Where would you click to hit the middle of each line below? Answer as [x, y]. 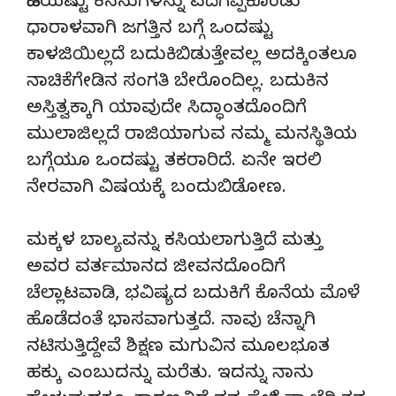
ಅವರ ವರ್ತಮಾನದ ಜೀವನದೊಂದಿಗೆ [156, 269]
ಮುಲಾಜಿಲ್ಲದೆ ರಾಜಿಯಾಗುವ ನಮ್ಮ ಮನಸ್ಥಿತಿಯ [192, 136]
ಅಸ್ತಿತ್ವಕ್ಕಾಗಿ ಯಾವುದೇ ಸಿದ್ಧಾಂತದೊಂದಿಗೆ [167, 110]
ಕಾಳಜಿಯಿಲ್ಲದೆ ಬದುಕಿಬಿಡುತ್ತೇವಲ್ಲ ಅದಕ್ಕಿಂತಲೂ [192, 57]
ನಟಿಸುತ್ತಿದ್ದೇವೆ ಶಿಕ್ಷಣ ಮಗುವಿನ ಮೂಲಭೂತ [178, 348]
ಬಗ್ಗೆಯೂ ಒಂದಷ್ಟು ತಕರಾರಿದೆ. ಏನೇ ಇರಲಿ [174, 163]
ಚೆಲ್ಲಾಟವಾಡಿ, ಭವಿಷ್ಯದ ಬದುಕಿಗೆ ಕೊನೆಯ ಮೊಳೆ [193, 295]
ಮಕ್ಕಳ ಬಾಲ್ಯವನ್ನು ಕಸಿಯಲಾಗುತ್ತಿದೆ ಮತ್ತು [175, 242]
